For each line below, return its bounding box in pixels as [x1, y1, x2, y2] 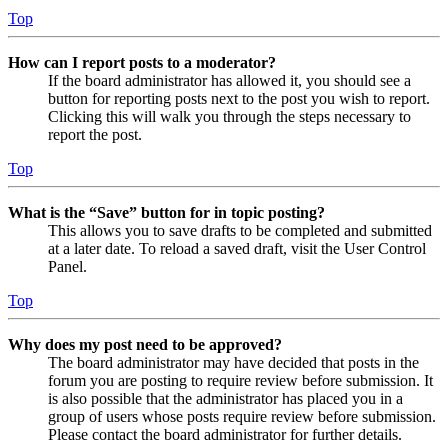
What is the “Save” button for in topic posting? [8, 203, 325, 221]
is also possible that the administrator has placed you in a [48, 389, 403, 407]
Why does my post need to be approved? [8, 335, 282, 353]
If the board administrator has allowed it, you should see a [48, 71, 411, 89]
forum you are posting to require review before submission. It [48, 371, 433, 389]
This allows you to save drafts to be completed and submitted [48, 221, 432, 239]
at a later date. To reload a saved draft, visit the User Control [48, 239, 426, 257]
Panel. [48, 257, 87, 275]
